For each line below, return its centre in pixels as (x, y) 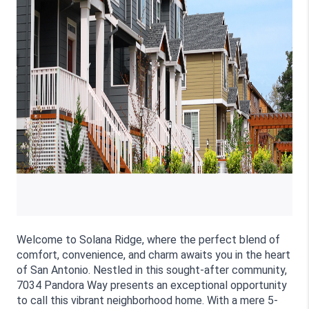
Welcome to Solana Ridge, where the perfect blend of (148, 240)
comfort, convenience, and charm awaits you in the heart (153, 255)
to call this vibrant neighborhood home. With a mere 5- (147, 300)
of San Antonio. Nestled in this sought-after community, (152, 270)
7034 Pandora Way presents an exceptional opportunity (152, 285)
